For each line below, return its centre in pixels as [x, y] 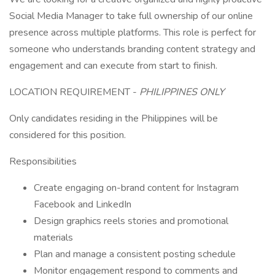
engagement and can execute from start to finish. [113, 66]
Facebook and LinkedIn [83, 204]
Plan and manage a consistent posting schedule [135, 254]
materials [53, 238]
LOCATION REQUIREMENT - [74, 92]
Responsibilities [43, 161]
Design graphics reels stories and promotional [131, 221]
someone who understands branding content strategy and [132, 49]
